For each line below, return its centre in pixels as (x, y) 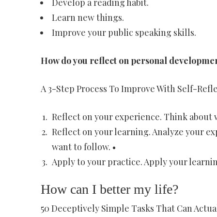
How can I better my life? (109, 189)
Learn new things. (88, 17)
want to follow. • (84, 147)
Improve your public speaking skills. (124, 32)
